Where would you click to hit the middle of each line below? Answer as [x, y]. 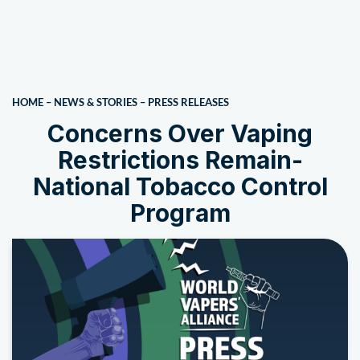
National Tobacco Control [180, 186]
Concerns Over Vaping [180, 133]
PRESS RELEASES [188, 102]
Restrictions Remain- [180, 160]
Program [180, 213]
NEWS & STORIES [96, 102]
